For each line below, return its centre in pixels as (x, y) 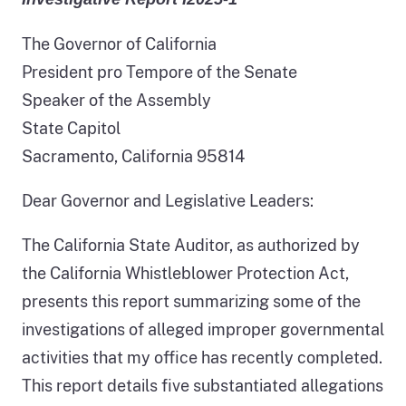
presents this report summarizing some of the (191, 301)
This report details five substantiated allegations (203, 385)
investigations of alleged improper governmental (203, 329)
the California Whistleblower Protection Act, (185, 273)
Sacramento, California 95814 (133, 156)
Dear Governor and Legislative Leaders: (168, 200)
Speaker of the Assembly (116, 100)
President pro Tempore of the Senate (159, 72)
